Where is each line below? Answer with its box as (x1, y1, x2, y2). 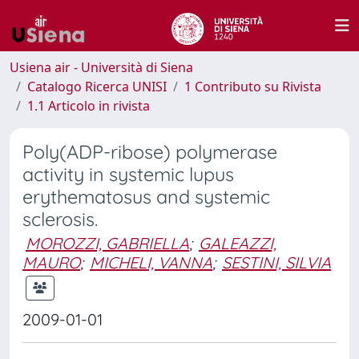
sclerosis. (22, 208, 98, 231)
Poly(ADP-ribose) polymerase (22, 140, 277, 163)
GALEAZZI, (199, 233, 276, 253)
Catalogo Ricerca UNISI (27, 78, 167, 95)
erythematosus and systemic (22, 185, 270, 208)
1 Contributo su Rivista (184, 78, 321, 95)
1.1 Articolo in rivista (27, 97, 150, 115)
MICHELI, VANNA (90, 252, 212, 272)
